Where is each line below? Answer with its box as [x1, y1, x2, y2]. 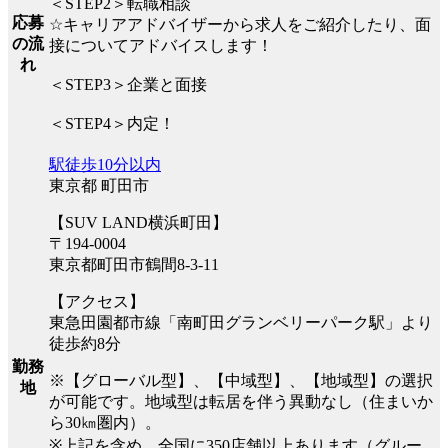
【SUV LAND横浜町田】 [49, 214, 228, 232]
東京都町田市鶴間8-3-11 [49, 256, 219, 274]
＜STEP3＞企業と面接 [49, 76, 207, 94]
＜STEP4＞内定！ [49, 115, 175, 133]
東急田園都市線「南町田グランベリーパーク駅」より [49, 314, 433, 332]
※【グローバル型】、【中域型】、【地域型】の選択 [49, 372, 433, 390]
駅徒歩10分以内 [49, 156, 161, 174]
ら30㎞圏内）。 [49, 414, 161, 432]
